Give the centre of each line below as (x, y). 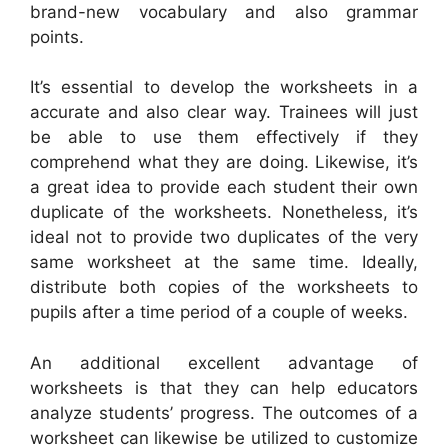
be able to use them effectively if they (224, 137)
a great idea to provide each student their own (224, 187)
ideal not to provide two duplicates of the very (224, 237)
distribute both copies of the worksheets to (224, 287)
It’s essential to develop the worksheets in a (224, 87)
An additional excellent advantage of (224, 362)
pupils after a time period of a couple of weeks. (219, 312)
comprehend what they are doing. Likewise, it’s (224, 162)
